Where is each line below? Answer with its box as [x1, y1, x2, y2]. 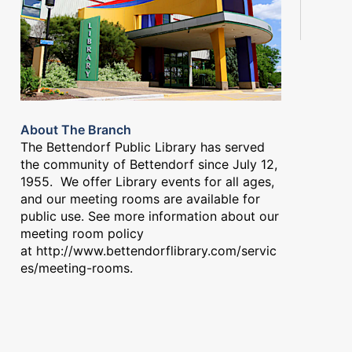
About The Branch [20, 121, 131, 137]
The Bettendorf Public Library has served [20, 138, 265, 155]
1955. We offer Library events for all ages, [20, 173, 274, 189]
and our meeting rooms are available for [20, 190, 260, 207]
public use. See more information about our [20, 207, 279, 224]
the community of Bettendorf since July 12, [20, 156, 277, 172]
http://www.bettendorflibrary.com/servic [36, 242, 277, 258]
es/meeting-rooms [20, 259, 130, 276]
